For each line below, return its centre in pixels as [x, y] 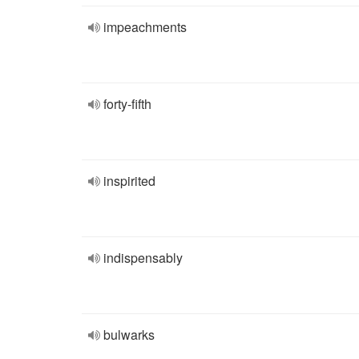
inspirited [129, 181]
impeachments [145, 27]
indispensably [143, 258]
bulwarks [129, 335]
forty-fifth [127, 104]
